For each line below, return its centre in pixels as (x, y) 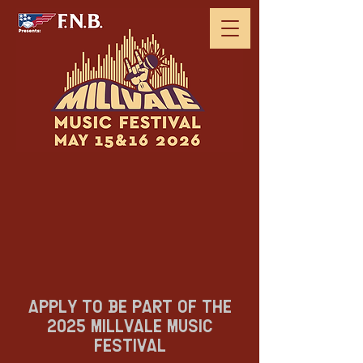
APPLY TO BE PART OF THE (130, 308)
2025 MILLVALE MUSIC (130, 327)
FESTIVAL (130, 347)
